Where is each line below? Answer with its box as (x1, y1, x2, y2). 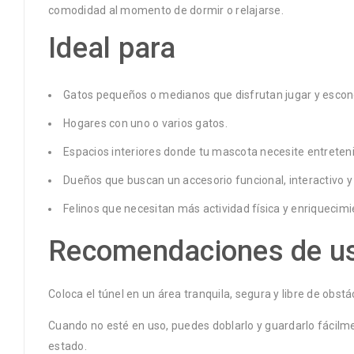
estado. (48, 339, 87, 352)
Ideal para (48, 31, 176, 65)
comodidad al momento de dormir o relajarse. (48, 3, 284, 17)
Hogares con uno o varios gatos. (63, 116, 228, 130)
